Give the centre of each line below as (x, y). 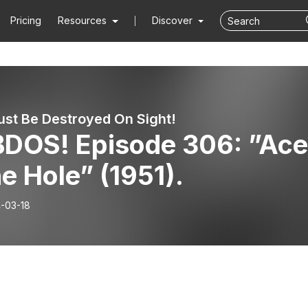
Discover (173, 20)
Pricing (26, 20)
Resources (82, 20)
